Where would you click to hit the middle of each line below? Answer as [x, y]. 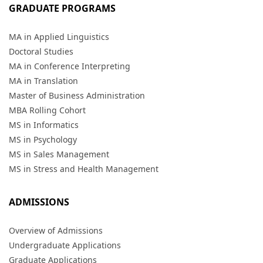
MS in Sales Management [59, 154]
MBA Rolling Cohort [47, 110]
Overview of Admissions [56, 231]
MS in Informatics [44, 125]
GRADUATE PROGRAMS [62, 9]
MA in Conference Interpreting [70, 66]
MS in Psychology [43, 140]
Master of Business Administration [77, 96]
